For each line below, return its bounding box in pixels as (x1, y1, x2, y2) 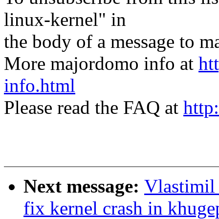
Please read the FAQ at (4, 97, 183, 118)
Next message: (23, 175, 144, 197)
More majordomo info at (4, 53, 198, 74)
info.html (4, 75, 75, 96)
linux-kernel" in (4, 9, 126, 30)
